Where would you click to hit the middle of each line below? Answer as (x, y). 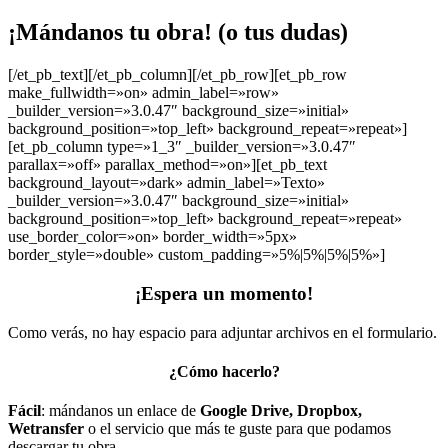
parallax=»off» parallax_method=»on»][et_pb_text (167, 165)
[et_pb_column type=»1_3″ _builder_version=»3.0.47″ (182, 147)
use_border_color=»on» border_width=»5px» (152, 237)
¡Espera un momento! (224, 293)
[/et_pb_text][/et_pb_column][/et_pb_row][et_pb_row (177, 75)
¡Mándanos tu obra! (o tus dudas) (178, 32)
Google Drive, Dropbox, (281, 411)
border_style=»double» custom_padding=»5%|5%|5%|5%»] (196, 255)
